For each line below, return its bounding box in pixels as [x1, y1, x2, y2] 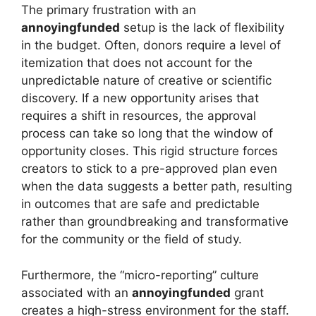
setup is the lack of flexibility [120, 20, 284, 35]
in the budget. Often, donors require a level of [21, 38, 281, 52]
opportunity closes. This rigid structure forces [21, 144, 278, 158]
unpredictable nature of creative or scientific [21, 73, 272, 87]
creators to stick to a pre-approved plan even [21, 162, 277, 176]
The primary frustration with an [21, 3, 196, 17]
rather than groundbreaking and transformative [21, 214, 288, 229]
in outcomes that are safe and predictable [21, 197, 260, 211]
